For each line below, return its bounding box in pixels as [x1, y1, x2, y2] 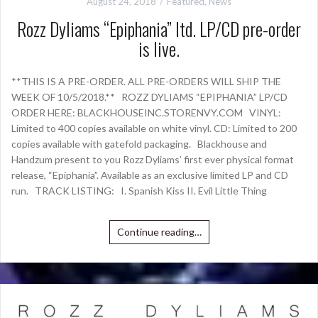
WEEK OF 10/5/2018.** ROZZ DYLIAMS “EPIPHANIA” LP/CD [11, 91, 292, 104]
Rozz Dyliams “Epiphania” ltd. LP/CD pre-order [17, 15, 301, 43]
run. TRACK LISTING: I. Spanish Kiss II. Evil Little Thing [11, 185, 267, 197]
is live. [138, 35, 180, 63]
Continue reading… [116, 226, 202, 238]
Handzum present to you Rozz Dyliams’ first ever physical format [11, 153, 294, 166]
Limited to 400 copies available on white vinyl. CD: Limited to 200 [11, 122, 297, 135]
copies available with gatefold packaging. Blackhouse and [11, 138, 267, 150]
